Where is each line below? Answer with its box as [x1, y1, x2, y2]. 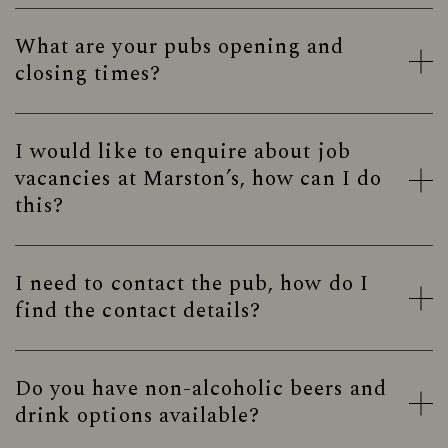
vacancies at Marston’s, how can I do [15, 163, 382, 195]
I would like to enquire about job [15, 136, 351, 168]
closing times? [15, 58, 161, 90]
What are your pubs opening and [15, 31, 345, 63]
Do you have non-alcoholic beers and [15, 373, 387, 405]
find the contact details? [15, 295, 262, 327]
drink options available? [15, 400, 261, 432]
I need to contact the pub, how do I [15, 268, 369, 300]
